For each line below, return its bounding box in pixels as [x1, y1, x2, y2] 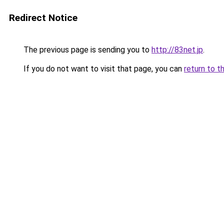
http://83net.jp [151, 45, 203, 54]
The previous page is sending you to [21, 45, 151, 54]
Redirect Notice [9, 12, 77, 23]
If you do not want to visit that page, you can [21, 64, 184, 73]
